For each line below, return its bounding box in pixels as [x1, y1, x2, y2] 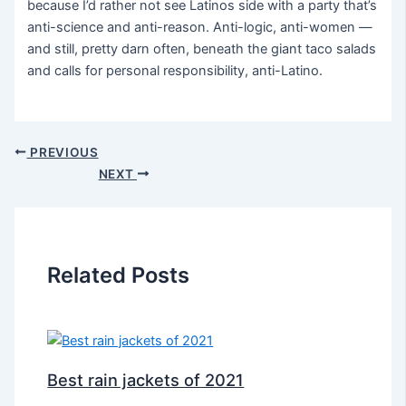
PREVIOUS [26, 144, 99, 159]
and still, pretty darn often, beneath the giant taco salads [27, 41, 377, 58]
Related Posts [47, 262, 190, 289]
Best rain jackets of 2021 [47, 369, 245, 390]
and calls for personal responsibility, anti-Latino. [27, 63, 324, 80]
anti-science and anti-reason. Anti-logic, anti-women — [27, 19, 373, 36]
